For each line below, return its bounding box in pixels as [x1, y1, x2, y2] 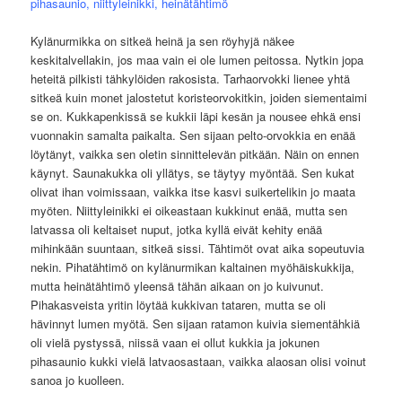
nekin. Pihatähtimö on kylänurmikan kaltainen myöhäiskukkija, [31, 258, 355, 275]
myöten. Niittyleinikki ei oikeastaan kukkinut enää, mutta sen [31, 201, 348, 219]
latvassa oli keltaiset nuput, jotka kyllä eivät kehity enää [31, 220, 323, 238]
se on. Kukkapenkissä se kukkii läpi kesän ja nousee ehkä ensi [31, 107, 362, 125]
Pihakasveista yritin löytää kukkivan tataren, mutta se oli [31, 295, 327, 313]
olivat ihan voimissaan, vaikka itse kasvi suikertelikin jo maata [31, 182, 356, 200]
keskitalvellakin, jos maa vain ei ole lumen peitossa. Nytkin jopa [31, 50, 364, 68]
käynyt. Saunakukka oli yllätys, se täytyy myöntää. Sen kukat [31, 163, 355, 181]
